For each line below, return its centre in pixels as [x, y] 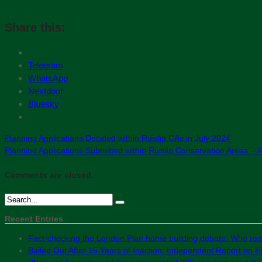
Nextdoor [46, 91]
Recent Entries [34, 218]
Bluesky [44, 104]
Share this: [35, 27]
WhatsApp [48, 78]
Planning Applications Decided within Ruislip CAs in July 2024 [118, 138]
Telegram [46, 65]
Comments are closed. [49, 175]
